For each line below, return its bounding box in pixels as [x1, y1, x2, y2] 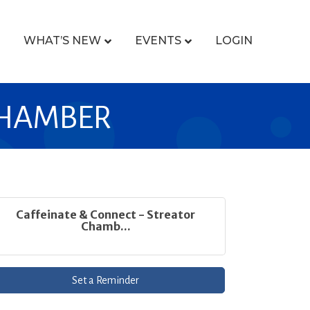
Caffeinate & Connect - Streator [16, 208, 196, 221]
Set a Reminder [72, 275, 140, 286]
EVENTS [134, 34, 181, 48]
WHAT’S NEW [23, 34, 101, 48]
